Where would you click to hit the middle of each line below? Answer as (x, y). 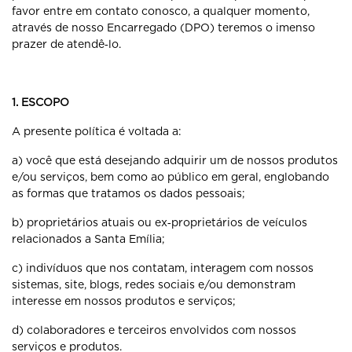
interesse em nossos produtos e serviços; (124, 301)
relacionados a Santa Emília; (88, 239)
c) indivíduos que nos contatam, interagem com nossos (163, 268)
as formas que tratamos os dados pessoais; (128, 193)
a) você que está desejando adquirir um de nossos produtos (175, 160)
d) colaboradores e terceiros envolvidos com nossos (154, 330)
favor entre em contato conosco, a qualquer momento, (161, 11)
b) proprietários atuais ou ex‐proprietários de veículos (159, 222)
